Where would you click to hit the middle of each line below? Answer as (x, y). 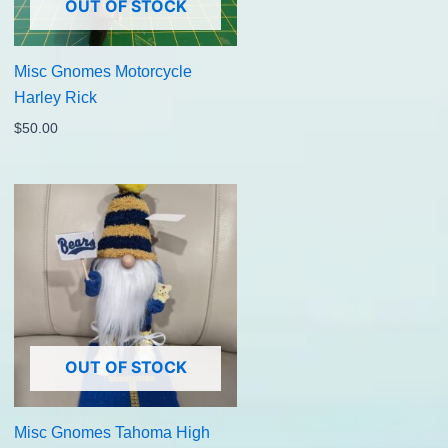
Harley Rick (55, 97)
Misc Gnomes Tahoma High (111, 433)
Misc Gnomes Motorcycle (102, 71)
